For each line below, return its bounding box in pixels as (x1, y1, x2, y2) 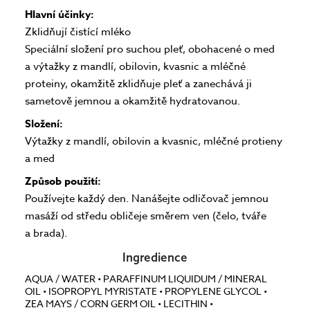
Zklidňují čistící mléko (25, 24, 131, 39)
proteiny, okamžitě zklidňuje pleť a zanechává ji (25, 75, 253, 91)
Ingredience (122, 249, 188, 264)
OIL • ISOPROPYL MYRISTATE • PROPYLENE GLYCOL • (25, 284, 268, 298)
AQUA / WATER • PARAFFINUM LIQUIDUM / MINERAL (25, 271, 268, 285)
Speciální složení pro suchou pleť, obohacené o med (25, 41, 275, 57)
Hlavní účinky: (25, 6, 95, 21)
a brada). (25, 225, 68, 241)
